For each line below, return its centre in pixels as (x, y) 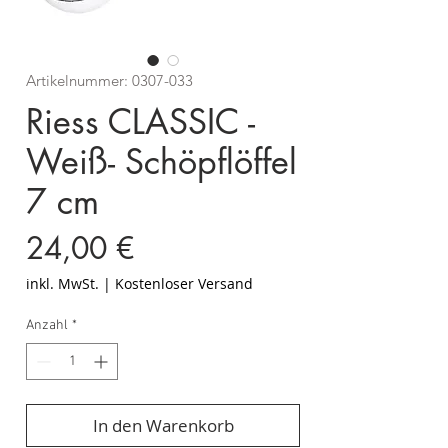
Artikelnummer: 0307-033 (109, 81)
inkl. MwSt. (62, 284)
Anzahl (47, 326)
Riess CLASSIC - (140, 122)
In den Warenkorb (163, 426)
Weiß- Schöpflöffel (161, 162)
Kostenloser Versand (184, 284)
